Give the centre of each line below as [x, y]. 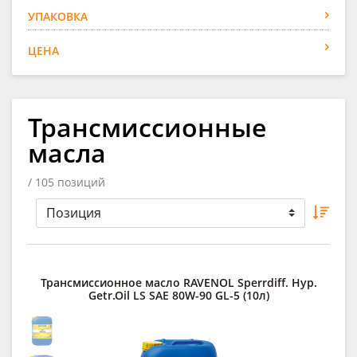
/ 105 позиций [67, 182]
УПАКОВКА [58, 16]
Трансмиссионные [147, 127]
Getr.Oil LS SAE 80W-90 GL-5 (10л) [178, 295]
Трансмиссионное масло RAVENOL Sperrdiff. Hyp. [178, 282]
